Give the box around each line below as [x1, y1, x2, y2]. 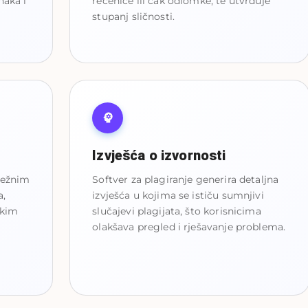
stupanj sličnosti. [92, 10, 175, 23]
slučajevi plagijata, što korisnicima [92, 204, 261, 217]
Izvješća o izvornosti [92, 146, 226, 164]
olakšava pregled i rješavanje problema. [92, 220, 286, 233]
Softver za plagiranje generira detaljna [92, 173, 279, 186]
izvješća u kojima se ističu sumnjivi [92, 188, 264, 201]
